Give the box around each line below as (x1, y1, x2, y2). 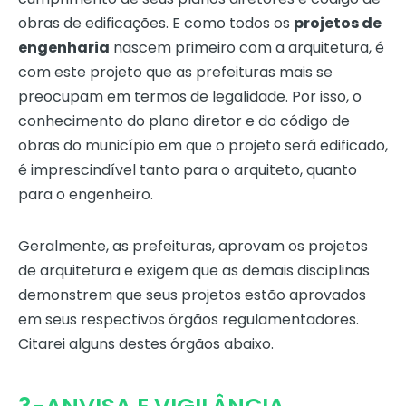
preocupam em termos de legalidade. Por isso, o (18, 86, 362, 108)
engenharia (18, 37, 110, 59)
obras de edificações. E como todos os (18, 13, 294, 34)
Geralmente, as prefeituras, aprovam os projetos (18, 236, 368, 257)
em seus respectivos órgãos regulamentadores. (18, 309, 359, 331)
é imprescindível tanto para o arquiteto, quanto (18, 159, 357, 181)
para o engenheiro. (18, 184, 153, 206)
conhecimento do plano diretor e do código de (18, 111, 350, 132)
